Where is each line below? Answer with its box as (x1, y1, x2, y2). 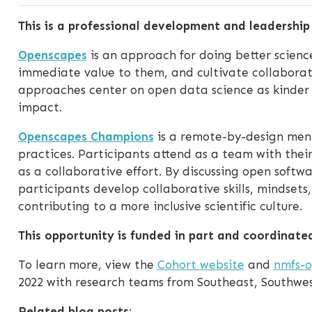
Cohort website (157, 258, 244, 272)
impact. (17, 100, 62, 115)
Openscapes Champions (17, 130, 154, 144)
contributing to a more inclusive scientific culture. (17, 199, 302, 214)
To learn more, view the (17, 258, 157, 272)
